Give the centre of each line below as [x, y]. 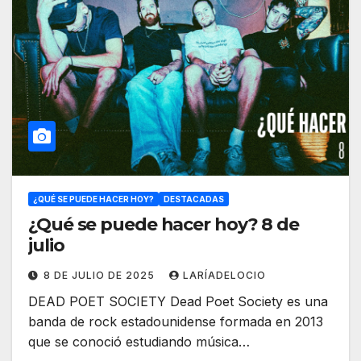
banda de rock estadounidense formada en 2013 [176, 322]
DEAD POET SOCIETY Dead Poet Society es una [178, 302]
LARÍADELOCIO [224, 276]
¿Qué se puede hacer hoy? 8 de [164, 225]
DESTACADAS [194, 199]
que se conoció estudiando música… [139, 342]
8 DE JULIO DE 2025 [101, 276]
